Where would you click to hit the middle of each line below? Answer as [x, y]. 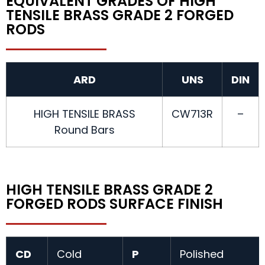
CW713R [192, 114]
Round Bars [84, 130]
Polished [202, 254]
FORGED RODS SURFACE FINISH [114, 204]
